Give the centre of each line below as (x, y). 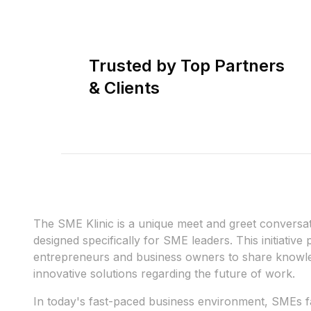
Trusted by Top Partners (187, 66)
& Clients (124, 88)
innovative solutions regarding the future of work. (164, 274)
